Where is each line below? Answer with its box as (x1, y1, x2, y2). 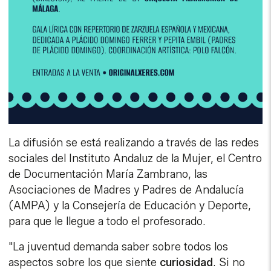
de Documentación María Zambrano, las (8, 167, 208, 181)
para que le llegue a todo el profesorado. (8, 214, 206, 228)
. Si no (213, 255, 246, 269)
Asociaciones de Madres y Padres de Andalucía (8, 183, 244, 197)
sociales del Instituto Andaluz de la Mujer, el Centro (8, 151, 263, 165)
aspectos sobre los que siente (8, 255, 160, 269)
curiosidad (160, 255, 214, 269)
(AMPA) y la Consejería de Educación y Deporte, (8, 198, 252, 212)
